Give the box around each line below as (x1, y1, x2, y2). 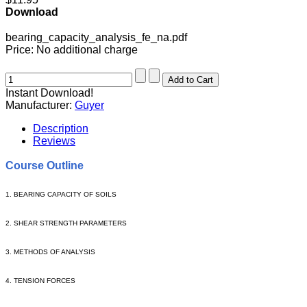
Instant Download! (5, 87, 93, 99)
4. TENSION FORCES (5, 276, 75, 284)
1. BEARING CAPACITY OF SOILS (5, 190, 116, 198)
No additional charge (36, 44, 138, 56)
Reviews (33, 135, 75, 147)
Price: (5, 44, 36, 56)
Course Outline (5, 160, 84, 172)
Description (33, 123, 88, 135)
